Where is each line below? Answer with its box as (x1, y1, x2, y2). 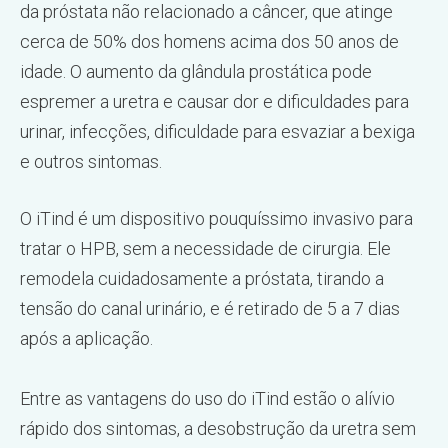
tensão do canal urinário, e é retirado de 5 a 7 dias (20, 298, 400, 319)
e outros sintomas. (20, 151, 162, 172)
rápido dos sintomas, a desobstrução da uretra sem (20, 418, 416, 439)
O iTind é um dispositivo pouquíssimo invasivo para (20, 208, 413, 229)
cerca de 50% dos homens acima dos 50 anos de (20, 31, 399, 52)
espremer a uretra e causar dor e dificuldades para (20, 91, 409, 112)
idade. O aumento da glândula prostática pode (20, 61, 372, 82)
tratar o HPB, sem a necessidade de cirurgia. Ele (20, 238, 391, 259)
